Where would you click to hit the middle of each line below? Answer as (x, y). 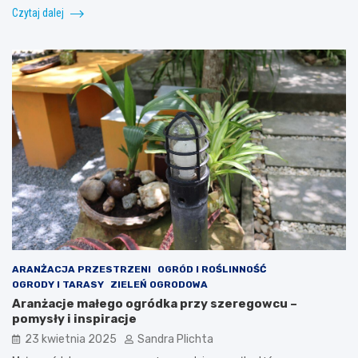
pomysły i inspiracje (74, 319)
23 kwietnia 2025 (71, 340)
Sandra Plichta (175, 340)
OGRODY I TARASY (58, 285)
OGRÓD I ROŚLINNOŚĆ (212, 270)
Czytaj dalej (39, 13)
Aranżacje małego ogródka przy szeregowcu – (155, 304)
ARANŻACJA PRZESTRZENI (82, 270)
